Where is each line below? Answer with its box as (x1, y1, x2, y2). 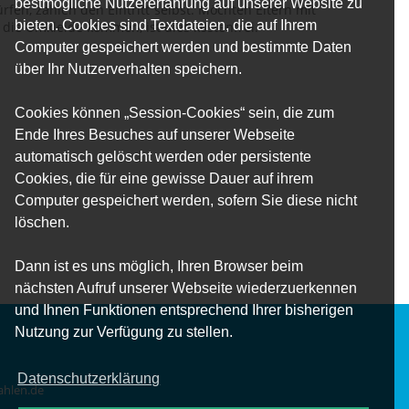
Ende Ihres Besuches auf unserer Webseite (15, 126, 295, 142)
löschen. (15, 214, 69, 230)
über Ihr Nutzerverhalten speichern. (15, 60, 242, 77)
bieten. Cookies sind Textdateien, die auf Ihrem (15, 16, 317, 33)
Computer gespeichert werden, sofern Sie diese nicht (15, 192, 357, 208)
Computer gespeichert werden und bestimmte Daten (15, 38, 351, 55)
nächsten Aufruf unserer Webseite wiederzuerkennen (15, 279, 357, 296)
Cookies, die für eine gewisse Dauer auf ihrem (15, 170, 313, 186)
